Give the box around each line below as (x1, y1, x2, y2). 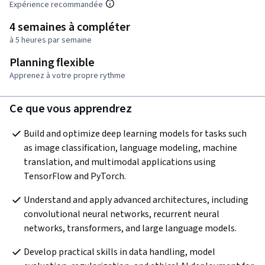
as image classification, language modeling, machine (24, 141, 237, 154)
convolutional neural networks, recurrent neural (24, 207, 219, 221)
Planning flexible (9, 54, 95, 71)
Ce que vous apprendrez (9, 100, 132, 117)
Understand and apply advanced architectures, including (24, 193, 248, 206)
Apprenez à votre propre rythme (9, 69, 125, 82)
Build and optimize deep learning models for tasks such (24, 127, 247, 140)
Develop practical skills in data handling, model (24, 245, 215, 258)
